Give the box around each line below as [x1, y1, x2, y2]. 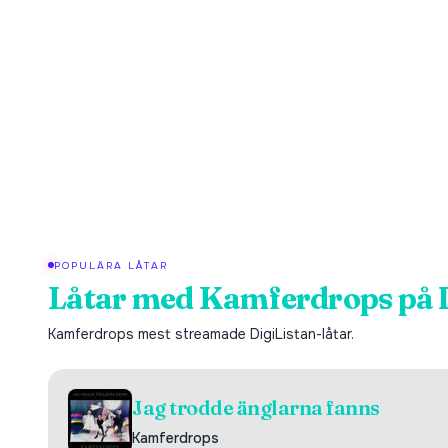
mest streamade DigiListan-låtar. [134, 325, 354, 343]
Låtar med [48, 280, 199, 317]
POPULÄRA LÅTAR [54, 258, 168, 272]
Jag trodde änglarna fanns [132, 395, 380, 420]
